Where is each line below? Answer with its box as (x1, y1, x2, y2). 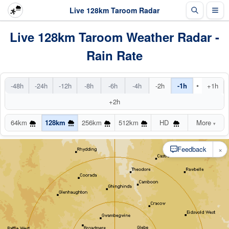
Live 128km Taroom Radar (70, 5, 159, 15)
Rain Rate (86, 47, 143, 64)
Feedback (177, 144, 207, 154)
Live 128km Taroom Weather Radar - (10, 28, 219, 45)
